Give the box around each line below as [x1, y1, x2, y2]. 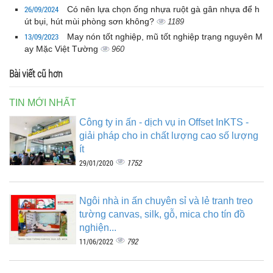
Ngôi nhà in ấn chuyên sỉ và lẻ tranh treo [79, 196, 253, 207]
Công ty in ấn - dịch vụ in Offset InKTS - [79, 117, 249, 128]
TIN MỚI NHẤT [9, 97, 76, 108]
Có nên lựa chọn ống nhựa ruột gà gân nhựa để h [67, 4, 260, 15]
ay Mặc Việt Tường [24, 44, 101, 54]
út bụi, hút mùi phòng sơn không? [24, 16, 157, 27]
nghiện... [79, 222, 116, 233]
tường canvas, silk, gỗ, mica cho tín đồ [79, 209, 245, 220]
